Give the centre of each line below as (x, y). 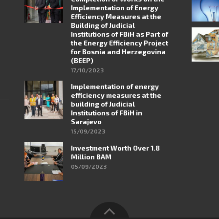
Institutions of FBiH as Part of (120, 34)
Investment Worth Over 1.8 (116, 148)
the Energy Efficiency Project (120, 43)
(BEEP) (82, 60)
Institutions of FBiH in (107, 113)
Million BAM (91, 156)
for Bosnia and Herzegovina (119, 52)
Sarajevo (87, 122)
